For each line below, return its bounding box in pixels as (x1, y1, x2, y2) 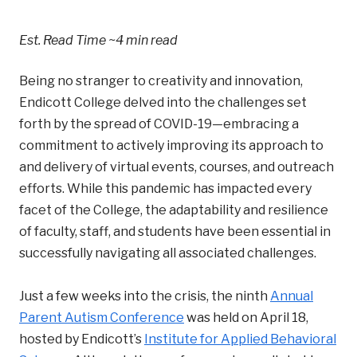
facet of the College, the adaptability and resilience (19, 202, 328, 218)
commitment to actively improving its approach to (19, 137, 324, 153)
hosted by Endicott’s (19, 331, 144, 347)
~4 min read (108, 32, 178, 48)
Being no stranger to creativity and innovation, (19, 73, 303, 88)
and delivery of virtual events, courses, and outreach (19, 159, 334, 175)
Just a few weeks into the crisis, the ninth (19, 288, 270, 304)
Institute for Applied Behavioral (144, 331, 336, 347)
